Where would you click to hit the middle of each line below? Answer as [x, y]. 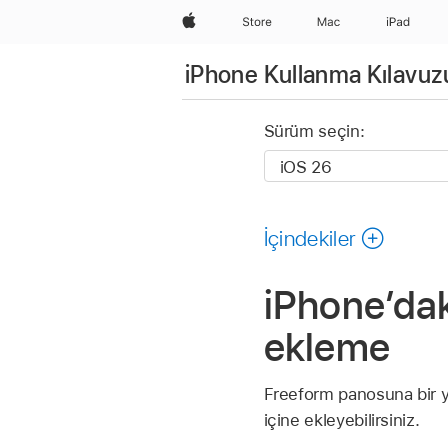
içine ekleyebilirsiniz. [341, 420]
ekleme [327, 347]
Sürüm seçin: [314, 131]
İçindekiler [310, 237]
